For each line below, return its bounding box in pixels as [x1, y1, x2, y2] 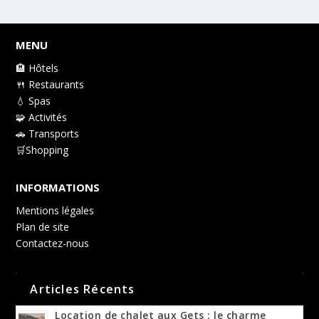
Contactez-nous [16, 236, 90, 251]
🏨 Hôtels [16, 61, 59, 75]
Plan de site [16, 220, 70, 234]
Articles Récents [30, 281, 135, 298]
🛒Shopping [16, 143, 69, 157]
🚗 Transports [16, 127, 80, 141]
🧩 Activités [16, 110, 68, 125]
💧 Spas [16, 94, 51, 108]
